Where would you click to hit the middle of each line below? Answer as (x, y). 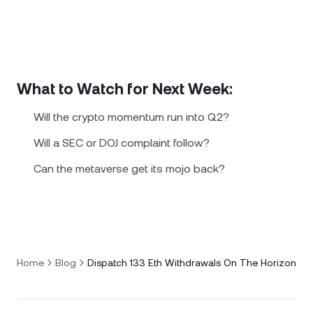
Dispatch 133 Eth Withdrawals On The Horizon (192, 263)
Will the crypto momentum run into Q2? (131, 117)
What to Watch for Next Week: (125, 89)
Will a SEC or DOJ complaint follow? (122, 143)
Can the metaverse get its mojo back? (129, 169)
